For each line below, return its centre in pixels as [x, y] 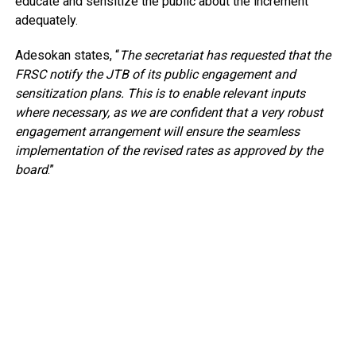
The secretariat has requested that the [224, 55]
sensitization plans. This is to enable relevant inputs [160, 93]
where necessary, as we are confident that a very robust [168, 112]
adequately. [46, 20]
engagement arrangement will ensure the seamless [157, 131]
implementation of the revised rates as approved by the [168, 150]
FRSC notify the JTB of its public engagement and [155, 74]
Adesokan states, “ [67, 55]
